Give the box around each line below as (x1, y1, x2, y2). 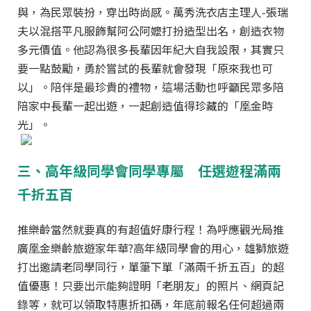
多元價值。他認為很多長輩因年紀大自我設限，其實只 (17, 41, 284, 58)
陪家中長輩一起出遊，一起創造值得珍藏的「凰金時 (17, 97, 273, 114)
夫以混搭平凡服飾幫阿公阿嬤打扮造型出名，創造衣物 (17, 22, 284, 39)
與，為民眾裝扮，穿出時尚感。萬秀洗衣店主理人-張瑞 (17, 3, 288, 20)
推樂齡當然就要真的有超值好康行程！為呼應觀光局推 (17, 221, 284, 237)
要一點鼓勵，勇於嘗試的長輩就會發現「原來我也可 (17, 60, 273, 76)
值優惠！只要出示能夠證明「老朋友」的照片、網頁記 (17, 277, 284, 294)
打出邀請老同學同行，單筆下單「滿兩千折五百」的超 (17, 258, 284, 275)
